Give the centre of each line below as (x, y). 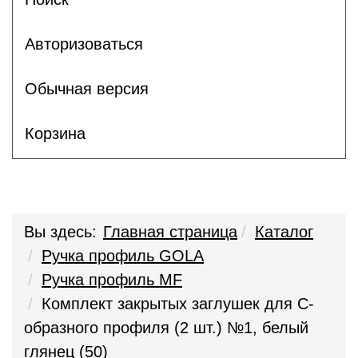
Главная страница (170, 232)
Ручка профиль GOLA (123, 256)
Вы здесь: (60, 232)
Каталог (284, 232)
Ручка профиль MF (112, 280)
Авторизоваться (84, 44)
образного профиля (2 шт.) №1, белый (166, 328)
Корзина (55, 133)
